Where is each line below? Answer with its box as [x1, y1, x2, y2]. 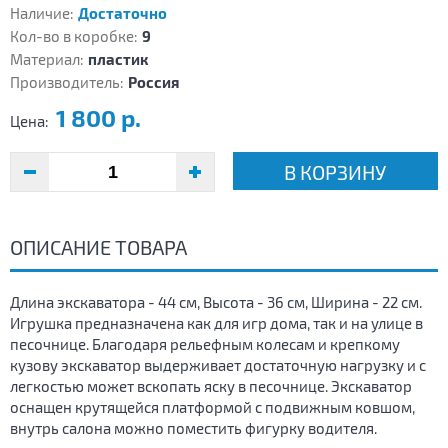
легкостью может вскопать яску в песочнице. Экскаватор [10, 377, 412, 396]
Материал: [10, 50, 84, 69]
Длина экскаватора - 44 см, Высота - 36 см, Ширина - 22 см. [10, 293, 422, 312]
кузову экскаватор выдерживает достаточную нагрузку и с [10, 356, 426, 375]
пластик [88, 50, 148, 69]
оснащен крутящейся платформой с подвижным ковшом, [10, 398, 415, 417]
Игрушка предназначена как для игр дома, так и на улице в [10, 314, 423, 333]
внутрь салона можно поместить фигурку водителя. [10, 419, 377, 438]
